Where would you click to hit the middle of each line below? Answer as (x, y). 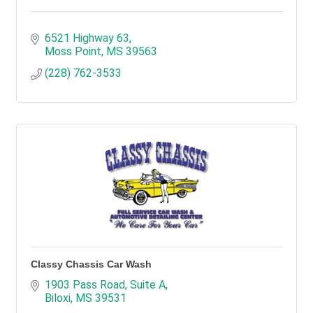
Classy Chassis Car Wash (91, 264)
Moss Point (73, 51)
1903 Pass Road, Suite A (105, 285)
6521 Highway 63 (87, 38)
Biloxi (58, 298)
